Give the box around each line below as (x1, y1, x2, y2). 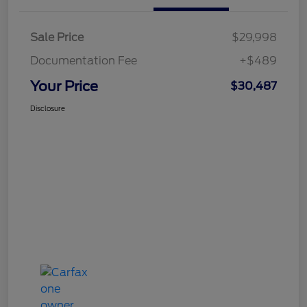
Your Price (30, 77, 98, 95)
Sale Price (30, 30, 84, 44)
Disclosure (30, 103, 65, 112)
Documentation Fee (30, 53, 137, 67)
